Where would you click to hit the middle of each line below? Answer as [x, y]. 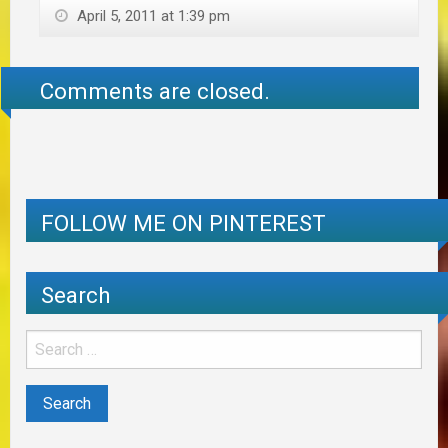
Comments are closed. [155, 90]
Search [76, 295]
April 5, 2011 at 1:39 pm [151, 16]
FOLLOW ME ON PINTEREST [183, 223]
